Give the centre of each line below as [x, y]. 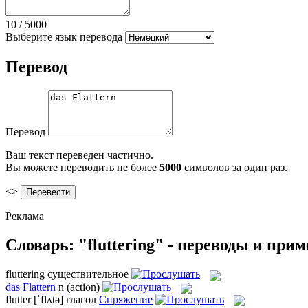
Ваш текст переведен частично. [79, 155]
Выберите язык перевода [64, 36]
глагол [81, 299]
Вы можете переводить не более [82, 167]
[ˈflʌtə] [48, 299]
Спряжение [126, 299]
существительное [88, 274]
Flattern [39, 287]
